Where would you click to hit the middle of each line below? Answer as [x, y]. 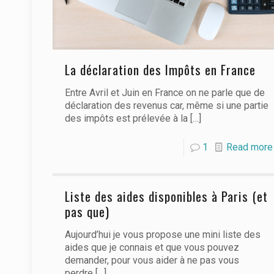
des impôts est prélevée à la [126, 118]
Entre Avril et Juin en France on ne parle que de [165, 92]
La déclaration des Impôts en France [160, 69]
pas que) [87, 211]
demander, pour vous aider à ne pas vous [152, 260]
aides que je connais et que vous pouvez [152, 247]
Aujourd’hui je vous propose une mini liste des [162, 234]
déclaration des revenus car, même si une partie [166, 105]
